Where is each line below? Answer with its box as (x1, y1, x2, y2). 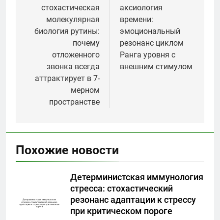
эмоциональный (120, 27, 180, 36)
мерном (71, 85, 100, 95)
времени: (120, 15, 153, 25)
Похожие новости (16, 143, 119, 158)
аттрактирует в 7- (35, 74, 100, 83)
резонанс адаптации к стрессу (70, 195, 196, 205)
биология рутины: (34, 27, 100, 36)
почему (73, 38, 100, 48)
